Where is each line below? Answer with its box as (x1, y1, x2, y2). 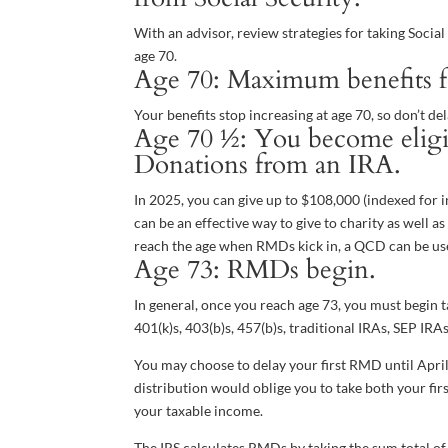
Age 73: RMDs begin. (134, 252, 377, 287)
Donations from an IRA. (134, 147, 402, 182)
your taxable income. (134, 402, 264, 419)
